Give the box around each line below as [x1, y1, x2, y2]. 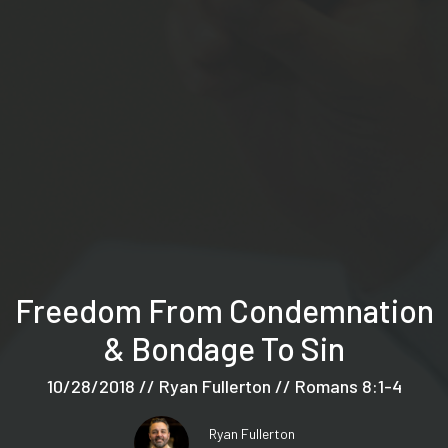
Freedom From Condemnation [14, 290, 434, 329]
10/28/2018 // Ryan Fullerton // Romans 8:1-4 [46, 374, 402, 397]
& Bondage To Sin [103, 328, 345, 367]
